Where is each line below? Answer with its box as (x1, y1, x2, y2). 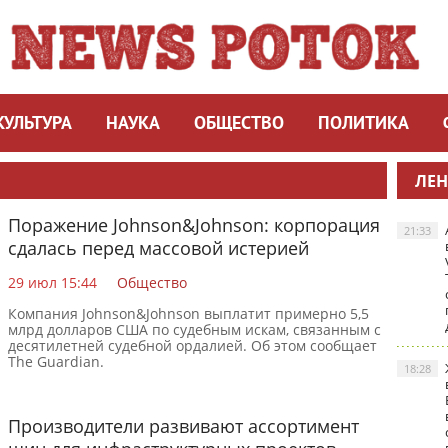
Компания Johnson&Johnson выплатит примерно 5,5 (8, 304, 369, 323)
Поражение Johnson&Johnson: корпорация (8, 213, 380, 237)
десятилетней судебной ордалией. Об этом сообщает (8, 336, 377, 355)
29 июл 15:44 (8, 273, 97, 292)
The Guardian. (8, 352, 104, 371)
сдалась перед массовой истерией (8, 236, 309, 260)
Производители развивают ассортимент (8, 414, 359, 438)
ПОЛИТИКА (318, 113, 409, 136)
